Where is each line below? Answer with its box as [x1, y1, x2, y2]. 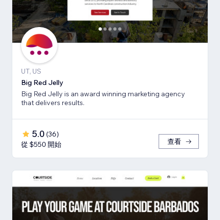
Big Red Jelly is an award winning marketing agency [21, 89, 185, 99]
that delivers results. [21, 98, 84, 108]
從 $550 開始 [21, 140, 61, 149]
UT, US [21, 67, 41, 76]
